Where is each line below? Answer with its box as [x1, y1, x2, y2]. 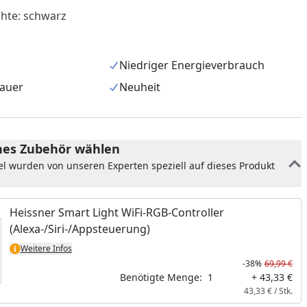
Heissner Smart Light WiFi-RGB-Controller [9, 205, 224, 220]
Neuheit [119, 79, 161, 95]
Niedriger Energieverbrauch [119, 58, 265, 73]
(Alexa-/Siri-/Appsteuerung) [9, 221, 150, 236]
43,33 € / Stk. [243, 285, 293, 297]
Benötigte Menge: [119, 271, 202, 284]
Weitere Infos [20, 243, 72, 254]
